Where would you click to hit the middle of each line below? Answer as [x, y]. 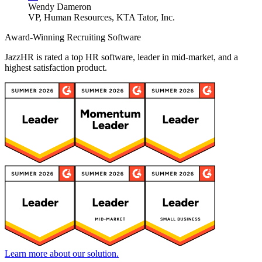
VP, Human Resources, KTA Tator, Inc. [101, 18]
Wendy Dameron [60, 7]
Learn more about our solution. [62, 254]
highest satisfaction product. [56, 68]
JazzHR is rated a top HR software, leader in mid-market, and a [121, 57]
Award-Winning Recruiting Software [73, 37]
